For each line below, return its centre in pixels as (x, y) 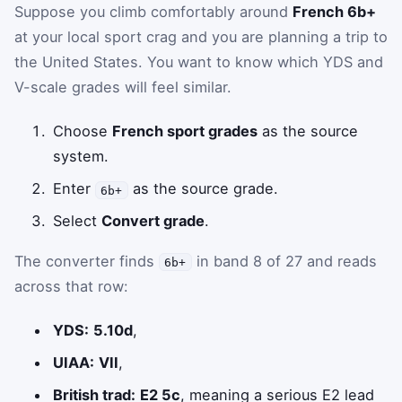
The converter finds (87, 261)
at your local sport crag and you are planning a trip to (201, 36)
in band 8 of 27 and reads (284, 261)
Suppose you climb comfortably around (153, 11)
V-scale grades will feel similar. (123, 87)
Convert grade (153, 221)
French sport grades (185, 131)
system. (81, 157)
